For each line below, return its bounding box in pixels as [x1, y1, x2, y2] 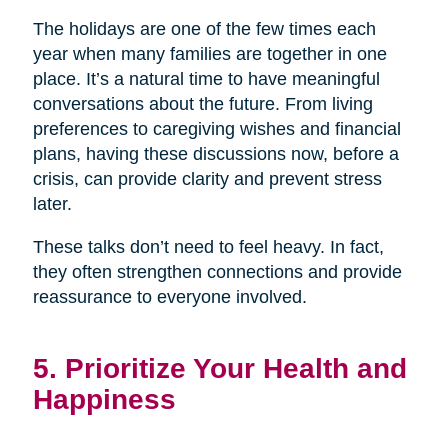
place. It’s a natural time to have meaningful [32, 68, 380, 89]
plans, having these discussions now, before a [32, 143, 399, 164]
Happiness [32, 382, 176, 415]
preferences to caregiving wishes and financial [32, 118, 401, 139]
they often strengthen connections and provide [32, 261, 402, 282]
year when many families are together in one [32, 43, 387, 64]
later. [32, 193, 72, 214]
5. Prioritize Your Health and [32, 351, 407, 384]
